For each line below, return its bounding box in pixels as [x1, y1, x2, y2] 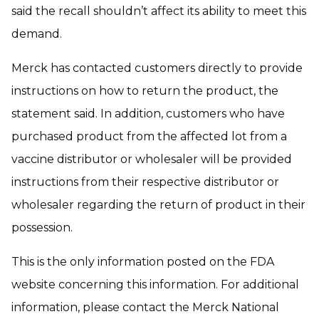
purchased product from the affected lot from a [11, 129, 287, 143]
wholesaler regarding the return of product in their [11, 197, 305, 211]
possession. [11, 220, 73, 234]
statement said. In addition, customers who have [11, 106, 285, 120]
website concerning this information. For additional [11, 277, 299, 291]
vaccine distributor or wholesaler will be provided [11, 152, 292, 166]
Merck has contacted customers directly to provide [11, 61, 303, 75]
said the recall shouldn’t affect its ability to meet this [11, 4, 306, 18]
